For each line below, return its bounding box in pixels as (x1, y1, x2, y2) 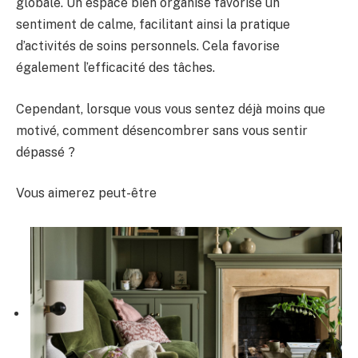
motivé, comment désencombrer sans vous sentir (16, 122, 308, 138)
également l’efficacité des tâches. (16, 60, 215, 76)
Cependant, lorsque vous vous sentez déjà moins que (16, 101, 325, 117)
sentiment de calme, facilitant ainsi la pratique (16, 17, 290, 33)
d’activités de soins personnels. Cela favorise (16, 38, 280, 54)
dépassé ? (16, 144, 75, 160)
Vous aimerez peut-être (16, 185, 157, 201)
